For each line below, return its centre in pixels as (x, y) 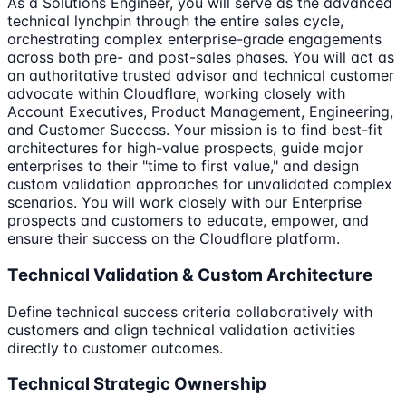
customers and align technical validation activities (181, 329)
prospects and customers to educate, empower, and (188, 221)
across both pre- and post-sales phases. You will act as (201, 58)
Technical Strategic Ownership (137, 384)
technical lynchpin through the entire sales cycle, (175, 21)
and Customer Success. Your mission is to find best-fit (195, 130)
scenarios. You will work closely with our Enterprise (184, 203)
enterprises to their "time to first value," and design (183, 166)
